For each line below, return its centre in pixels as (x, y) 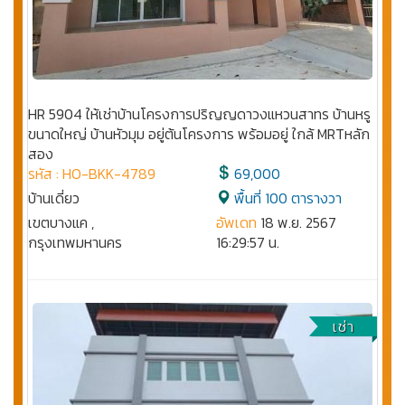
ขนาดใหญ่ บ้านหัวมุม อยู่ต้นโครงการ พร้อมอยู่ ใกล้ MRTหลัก (199, 134)
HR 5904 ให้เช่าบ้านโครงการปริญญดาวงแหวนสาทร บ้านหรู (199, 114)
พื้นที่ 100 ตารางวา (286, 198)
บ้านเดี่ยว (54, 198)
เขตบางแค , (61, 223)
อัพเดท (236, 223)
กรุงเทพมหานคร (75, 243)
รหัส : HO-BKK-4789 (92, 174)
